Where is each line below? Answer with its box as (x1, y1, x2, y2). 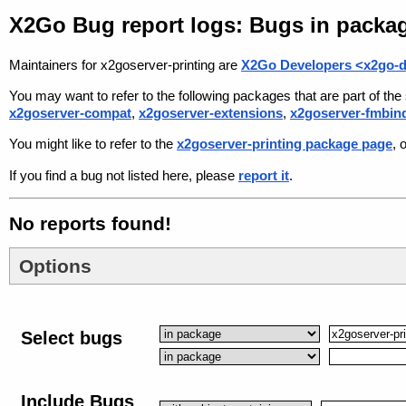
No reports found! (9, 213, 171, 235)
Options (19, 256, 92, 277)
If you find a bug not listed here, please (9, 167, 238, 183)
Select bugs (21, 327, 122, 348)
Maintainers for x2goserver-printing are (9, 57, 241, 73)
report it (238, 167, 289, 183)
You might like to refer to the (9, 136, 177, 152)
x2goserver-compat (9, 105, 131, 121)
